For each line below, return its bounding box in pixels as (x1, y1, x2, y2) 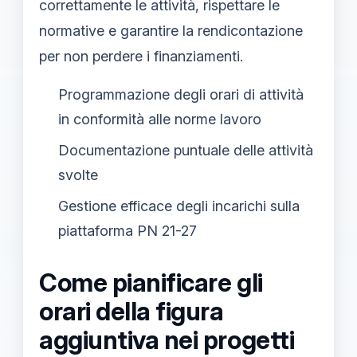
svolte (58, 167, 98, 183)
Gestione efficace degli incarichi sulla (58, 198, 300, 214)
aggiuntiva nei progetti (39, 325, 295, 355)
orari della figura (39, 296, 224, 327)
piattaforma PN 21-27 (58, 222, 197, 239)
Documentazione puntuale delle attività (58, 142, 313, 159)
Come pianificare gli (39, 268, 263, 298)
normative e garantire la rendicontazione (39, 22, 303, 39)
